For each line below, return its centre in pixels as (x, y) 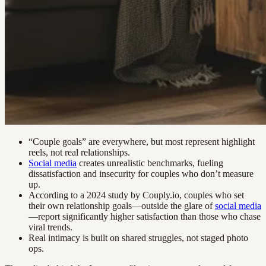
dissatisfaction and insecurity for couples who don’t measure (141, 174)
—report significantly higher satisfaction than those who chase (145, 217)
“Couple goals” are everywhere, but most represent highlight (142, 142)
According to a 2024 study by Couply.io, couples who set (136, 195)
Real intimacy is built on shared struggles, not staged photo (138, 238)
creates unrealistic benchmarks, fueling (150, 163)
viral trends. (50, 227)
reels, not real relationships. (79, 153)
